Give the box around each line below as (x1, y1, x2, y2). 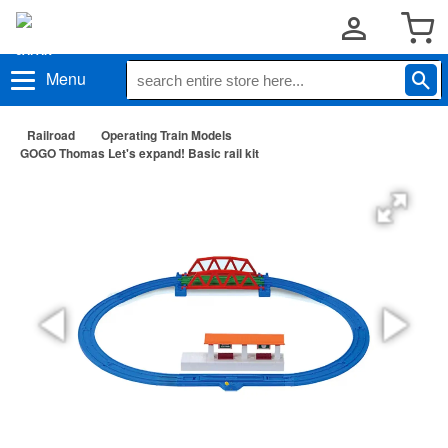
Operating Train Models (101, 126, 232, 144)
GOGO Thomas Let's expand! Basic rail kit (20, 144, 259, 162)
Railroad (27, 126, 75, 144)
